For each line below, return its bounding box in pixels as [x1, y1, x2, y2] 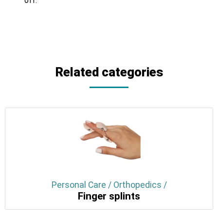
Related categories [55, 64, 163, 79]
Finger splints [78, 190, 140, 202]
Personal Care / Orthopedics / [51, 180, 167, 190]
